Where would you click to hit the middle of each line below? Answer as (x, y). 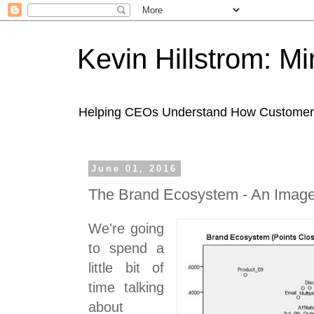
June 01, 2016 (135, 169)
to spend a (127, 248)
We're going (127, 229)
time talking (127, 288)
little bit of (127, 268)
